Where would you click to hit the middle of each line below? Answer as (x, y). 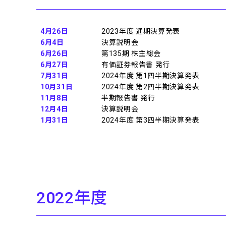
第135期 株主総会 (131, 53)
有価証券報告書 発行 (136, 65)
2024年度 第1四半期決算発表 (151, 76)
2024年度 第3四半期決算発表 (151, 120)
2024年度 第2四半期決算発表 (151, 87)
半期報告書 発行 (128, 98)
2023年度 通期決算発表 (141, 31)
